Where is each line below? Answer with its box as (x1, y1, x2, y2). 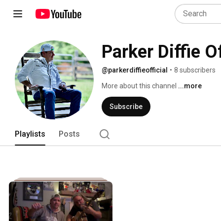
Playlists (15, 129, 45, 139)
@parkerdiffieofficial (102, 66, 168, 74)
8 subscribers (174, 66, 216, 74)
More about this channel (102, 82, 177, 90)
